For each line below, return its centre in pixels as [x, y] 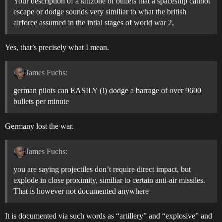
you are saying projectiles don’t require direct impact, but [102, 169]
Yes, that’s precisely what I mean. [57, 48]
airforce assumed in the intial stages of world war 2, [94, 23]
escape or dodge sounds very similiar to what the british [100, 12]
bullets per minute [41, 102]
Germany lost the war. [39, 126]
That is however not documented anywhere [81, 191]
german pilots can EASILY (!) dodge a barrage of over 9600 [107, 91]
